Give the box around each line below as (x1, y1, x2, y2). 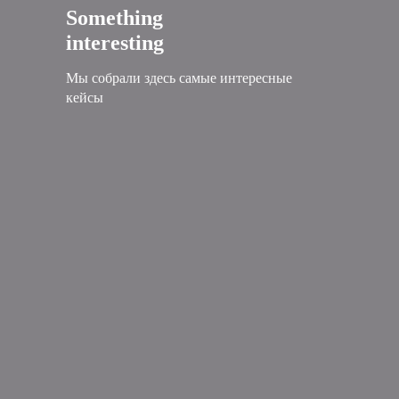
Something (66, 5, 163, 29)
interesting (66, 30, 164, 54)
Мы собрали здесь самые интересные (66, 69, 292, 85)
